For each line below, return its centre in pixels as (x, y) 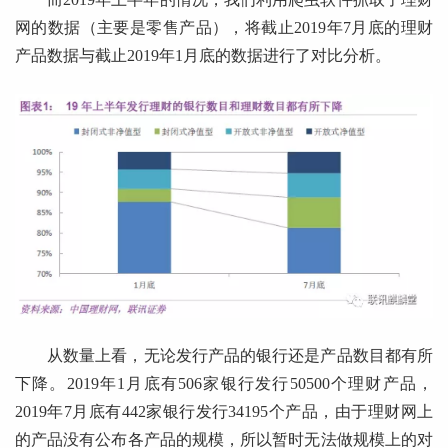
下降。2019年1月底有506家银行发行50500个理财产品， (224, 384)
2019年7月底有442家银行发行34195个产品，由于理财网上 (224, 412)
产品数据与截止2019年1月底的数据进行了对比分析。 (203, 56)
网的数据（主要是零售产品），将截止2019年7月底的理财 (224, 28)
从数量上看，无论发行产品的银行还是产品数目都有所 (240, 356)
